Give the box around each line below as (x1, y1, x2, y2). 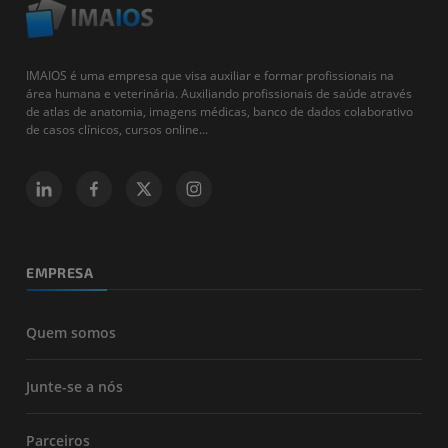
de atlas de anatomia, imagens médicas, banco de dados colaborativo (26, 102, 414, 120)
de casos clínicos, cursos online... (26, 120, 209, 138)
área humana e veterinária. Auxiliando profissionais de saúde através (26, 84, 413, 102)
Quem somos (26, 322, 117, 342)
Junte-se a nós (26, 376, 124, 396)
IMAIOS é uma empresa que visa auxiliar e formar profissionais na (26, 66, 395, 84)
